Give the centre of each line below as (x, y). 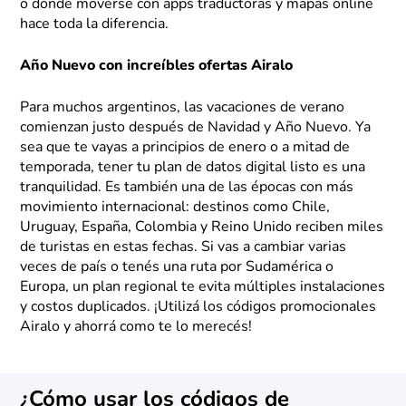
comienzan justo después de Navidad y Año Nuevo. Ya (196, 127)
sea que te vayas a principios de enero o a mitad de (185, 147)
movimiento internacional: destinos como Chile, (175, 207)
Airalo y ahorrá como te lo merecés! (136, 327)
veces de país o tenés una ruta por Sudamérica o (177, 267)
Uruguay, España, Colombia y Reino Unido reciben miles (202, 227)
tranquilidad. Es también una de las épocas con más (187, 187)
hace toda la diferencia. (95, 24)
